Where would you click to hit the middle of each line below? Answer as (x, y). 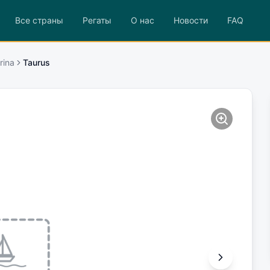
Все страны (39, 20)
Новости (190, 20)
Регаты (97, 20)
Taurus (36, 62)
